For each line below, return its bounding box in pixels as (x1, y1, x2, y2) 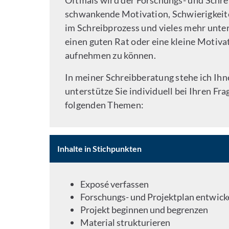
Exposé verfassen (80, 178, 149, 190)
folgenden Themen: (65, 99, 146, 110)
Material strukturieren (80, 217, 171, 228)
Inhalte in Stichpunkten (57, 144, 142, 153)
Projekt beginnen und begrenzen (80, 204, 209, 215)
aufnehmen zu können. (65, 50, 156, 61)
